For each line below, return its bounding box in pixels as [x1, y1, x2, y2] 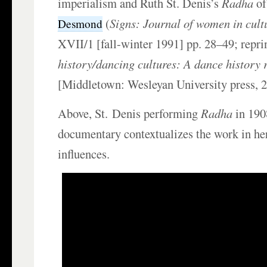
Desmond [58, 16, 103, 32]
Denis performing [112, 105, 201, 122]
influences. [58, 145, 110, 163]
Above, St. [58, 105, 113, 122]
